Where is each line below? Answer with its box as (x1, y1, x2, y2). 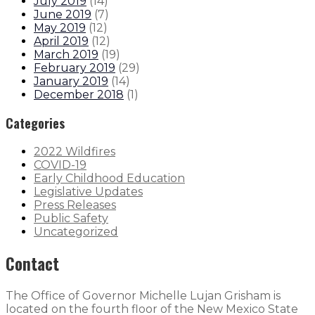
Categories (6, 113, 65, 132)
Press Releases (34, 198, 116, 212)
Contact (6, 251, 59, 276)
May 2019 (34, 20, 86, 34)
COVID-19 (34, 157, 86, 172)
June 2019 (34, 7, 91, 21)
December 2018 (34, 87, 124, 101)
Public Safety (34, 211, 108, 225)
